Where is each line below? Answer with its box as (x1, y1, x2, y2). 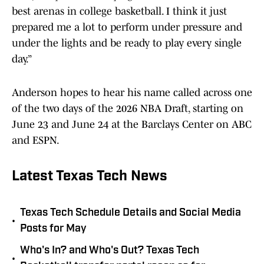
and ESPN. (12, 134, 61, 147)
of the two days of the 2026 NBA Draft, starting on (12, 103, 243, 115)
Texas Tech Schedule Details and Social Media (20, 207, 241, 219)
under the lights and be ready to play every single (12, 37, 242, 49)
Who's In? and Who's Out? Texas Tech (20, 245, 199, 257)
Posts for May (20, 223, 87, 235)
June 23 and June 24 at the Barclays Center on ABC (12, 118, 252, 131)
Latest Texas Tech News (12, 170, 167, 184)
